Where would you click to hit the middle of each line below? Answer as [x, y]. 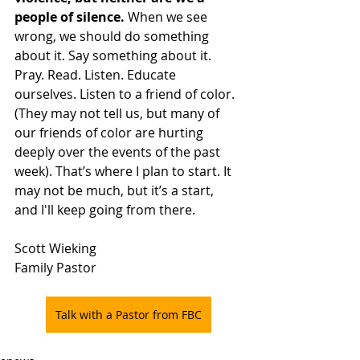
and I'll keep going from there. [106, 210]
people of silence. [70, 17]
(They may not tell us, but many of [119, 113]
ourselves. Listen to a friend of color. [126, 94]
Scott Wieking [55, 248]
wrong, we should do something [113, 36]
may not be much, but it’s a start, [116, 190]
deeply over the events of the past [119, 152]
